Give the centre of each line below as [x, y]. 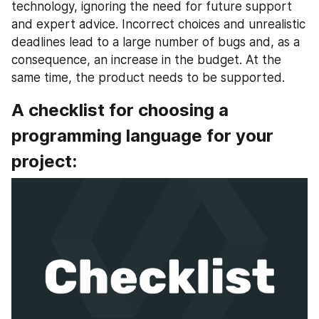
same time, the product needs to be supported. [148, 78]
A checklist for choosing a [120, 110]
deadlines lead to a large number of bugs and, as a [156, 42]
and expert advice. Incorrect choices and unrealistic [158, 25]
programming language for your [142, 136]
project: [44, 162]
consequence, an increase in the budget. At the [146, 60]
